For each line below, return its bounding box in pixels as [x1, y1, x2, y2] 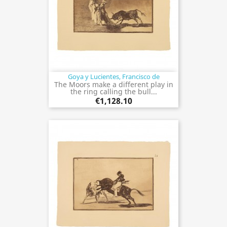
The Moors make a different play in [54, 79, 173, 89]
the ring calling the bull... [70, 86, 157, 96]
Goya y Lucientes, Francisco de [67, 71, 160, 81]
